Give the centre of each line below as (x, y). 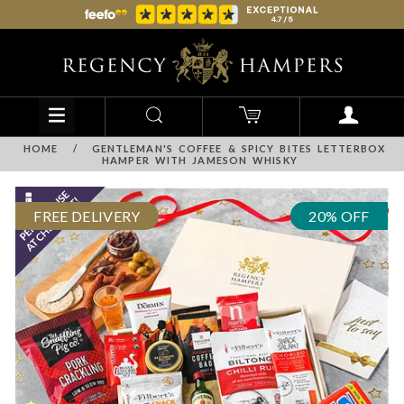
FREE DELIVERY (87, 216)
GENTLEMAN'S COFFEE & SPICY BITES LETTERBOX (238, 149)
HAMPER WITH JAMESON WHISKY (200, 161)
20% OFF (339, 216)
